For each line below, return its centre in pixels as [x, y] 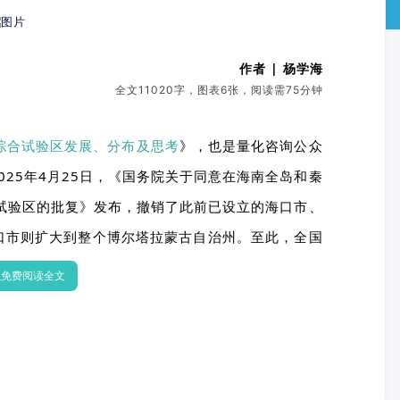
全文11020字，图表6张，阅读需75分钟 [219, 90]
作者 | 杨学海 [281, 69]
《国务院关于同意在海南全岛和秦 [216, 176]
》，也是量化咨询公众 [251, 146]
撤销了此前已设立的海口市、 [230, 207]
